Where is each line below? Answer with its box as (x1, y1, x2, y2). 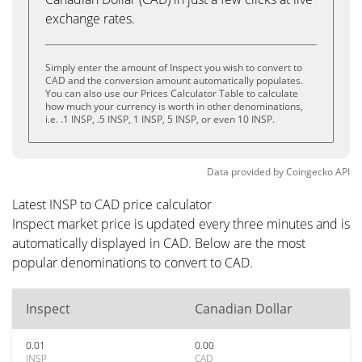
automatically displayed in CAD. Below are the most (12, 234, 305, 252)
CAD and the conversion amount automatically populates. (45, 74, 303, 87)
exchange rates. (45, 10, 135, 27)
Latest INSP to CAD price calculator (12, 196, 212, 213)
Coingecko (286, 165, 333, 179)
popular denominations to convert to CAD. (12, 254, 253, 271)
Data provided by (207, 165, 284, 179)
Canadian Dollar (195, 300, 293, 318)
